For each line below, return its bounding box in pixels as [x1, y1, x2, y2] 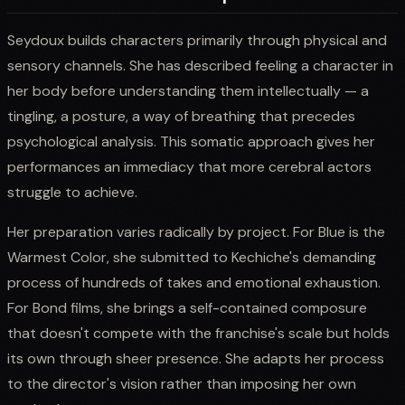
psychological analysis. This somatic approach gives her [7, 131, 375, 151]
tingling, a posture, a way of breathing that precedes [7, 106, 355, 126]
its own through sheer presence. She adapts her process [7, 348, 384, 368]
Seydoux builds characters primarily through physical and [7, 30, 387, 50]
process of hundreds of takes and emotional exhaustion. [7, 272, 381, 292]
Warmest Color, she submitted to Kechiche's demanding [7, 247, 376, 267]
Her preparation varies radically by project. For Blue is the [7, 221, 385, 241]
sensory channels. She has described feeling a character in [7, 55, 393, 75]
